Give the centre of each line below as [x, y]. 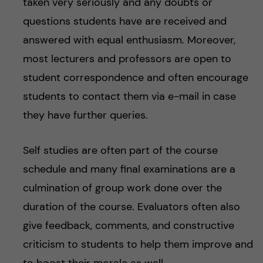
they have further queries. [85, 115]
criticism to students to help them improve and [138, 245]
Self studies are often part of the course [120, 151]
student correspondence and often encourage [135, 78]
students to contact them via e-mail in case [129, 97]
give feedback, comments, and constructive [128, 226]
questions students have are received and [124, 21]
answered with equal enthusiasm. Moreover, [129, 40]
